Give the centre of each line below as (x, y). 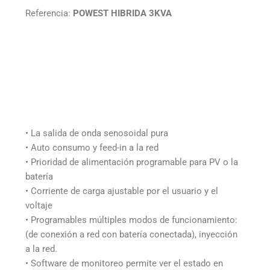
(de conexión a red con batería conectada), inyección (132, 234)
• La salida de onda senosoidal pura (97, 133)
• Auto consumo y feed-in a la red (92, 147)
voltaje (39, 205)
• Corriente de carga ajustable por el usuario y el (122, 191)
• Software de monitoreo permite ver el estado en (124, 263)
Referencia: (49, 14)
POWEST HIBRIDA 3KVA (123, 14)
